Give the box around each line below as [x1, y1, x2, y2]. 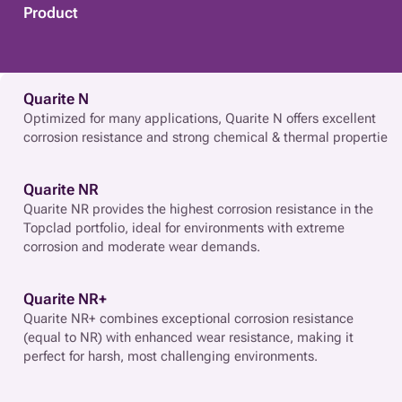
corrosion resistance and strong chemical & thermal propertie [23, 128, 388, 145]
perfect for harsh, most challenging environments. [23, 347, 318, 364]
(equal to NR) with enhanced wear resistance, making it [23, 328, 354, 345]
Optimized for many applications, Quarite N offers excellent [23, 109, 376, 127]
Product [23, 3, 78, 22]
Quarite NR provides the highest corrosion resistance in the [23, 200, 373, 217]
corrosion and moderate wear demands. [23, 238, 260, 255]
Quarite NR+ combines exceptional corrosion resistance [23, 310, 354, 327]
